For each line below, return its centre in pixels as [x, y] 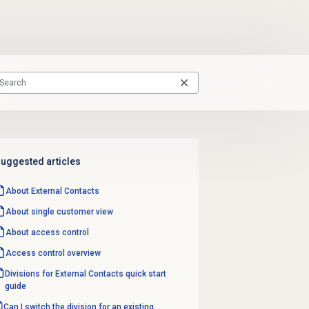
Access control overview [53, 253]
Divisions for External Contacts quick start [86, 273]
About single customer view [59, 211]
